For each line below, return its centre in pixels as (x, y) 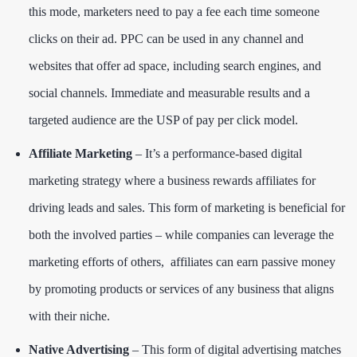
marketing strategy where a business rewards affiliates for (172, 180)
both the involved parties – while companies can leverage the (181, 234)
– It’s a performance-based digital (217, 153)
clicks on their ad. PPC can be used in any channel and (166, 38)
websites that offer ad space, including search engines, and (175, 65)
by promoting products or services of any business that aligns (181, 288)
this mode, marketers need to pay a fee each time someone (174, 11)
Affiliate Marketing (80, 153)
